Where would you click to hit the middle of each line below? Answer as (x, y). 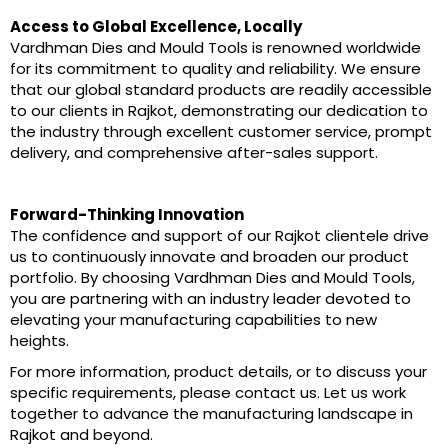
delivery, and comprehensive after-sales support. (194, 152)
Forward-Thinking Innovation (127, 214)
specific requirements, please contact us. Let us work (208, 392)
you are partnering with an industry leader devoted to (210, 298)
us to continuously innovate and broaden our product (209, 256)
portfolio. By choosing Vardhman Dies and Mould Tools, (212, 277)
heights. (39, 340)
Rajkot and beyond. (81, 434)
